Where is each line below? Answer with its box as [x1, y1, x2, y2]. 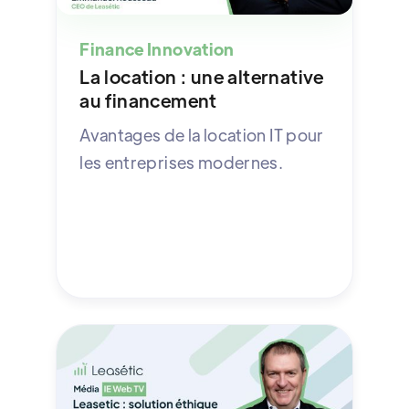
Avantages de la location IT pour [79, 123, 324, 145]
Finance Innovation [79, 37, 235, 59]
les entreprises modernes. [79, 151, 284, 173]
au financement [79, 88, 217, 111]
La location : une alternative [79, 64, 324, 88]
